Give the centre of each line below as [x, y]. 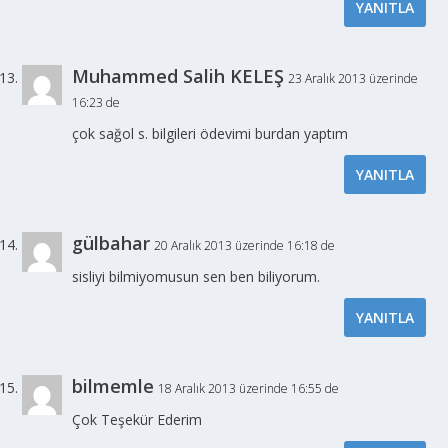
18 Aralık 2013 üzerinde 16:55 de [249, 388]
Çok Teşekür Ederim [137, 419]
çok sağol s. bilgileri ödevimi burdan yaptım [210, 133]
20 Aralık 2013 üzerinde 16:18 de [245, 245]
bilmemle [113, 385]
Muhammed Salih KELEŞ [178, 75]
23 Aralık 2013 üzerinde [353, 78]
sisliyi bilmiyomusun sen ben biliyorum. [196, 276]
